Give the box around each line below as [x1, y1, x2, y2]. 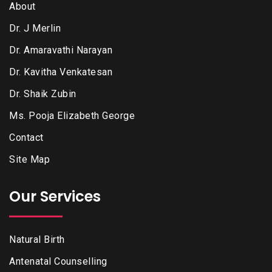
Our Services [9, 186, 101, 206]
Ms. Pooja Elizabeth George [9, 109, 135, 121]
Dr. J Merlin [9, 22, 61, 34]
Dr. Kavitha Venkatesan [9, 66, 112, 78]
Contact [9, 131, 44, 143]
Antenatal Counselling [9, 255, 107, 267]
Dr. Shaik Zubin [9, 87, 76, 100]
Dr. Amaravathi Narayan [9, 44, 112, 56]
